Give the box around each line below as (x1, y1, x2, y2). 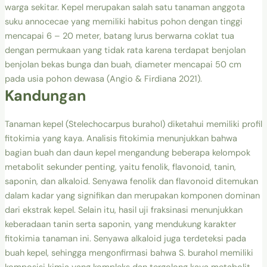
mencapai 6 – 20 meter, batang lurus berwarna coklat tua (4, 30, 234, 42)
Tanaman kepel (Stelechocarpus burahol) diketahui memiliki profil (4, 118, 262, 130)
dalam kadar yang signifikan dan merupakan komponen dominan (4, 190, 260, 201)
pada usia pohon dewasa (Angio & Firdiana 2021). (4, 73, 202, 85)
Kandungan (4, 85, 86, 105)
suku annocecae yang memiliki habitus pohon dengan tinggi (4, 15, 243, 27)
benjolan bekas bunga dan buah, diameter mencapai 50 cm (4, 58, 241, 70)
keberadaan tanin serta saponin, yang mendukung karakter (4, 218, 236, 230)
